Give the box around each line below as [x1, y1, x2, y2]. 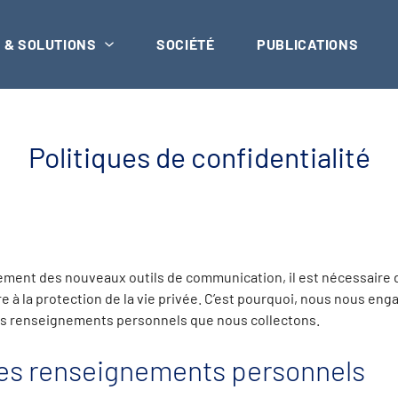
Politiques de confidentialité [28, 139, 370, 173]
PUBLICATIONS [257, 36, 359, 52]
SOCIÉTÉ [156, 36, 215, 52]
